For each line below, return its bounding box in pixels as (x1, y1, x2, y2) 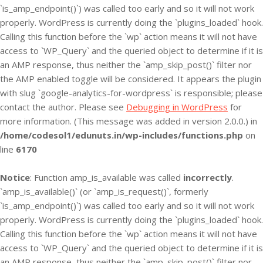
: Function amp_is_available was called (30, 171, 183, 183)
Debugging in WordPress (126, 101, 228, 113)
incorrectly (183, 171, 232, 183)
